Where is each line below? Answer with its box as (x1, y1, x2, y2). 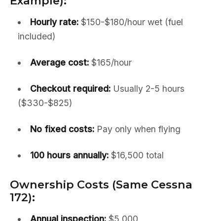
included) (18, 31, 55, 41)
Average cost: (30, 57, 89, 68)
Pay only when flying (94, 124, 181, 134)
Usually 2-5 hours (110, 83, 184, 94)
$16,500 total (108, 150, 164, 160)
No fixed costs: (30, 124, 94, 134)
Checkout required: (30, 83, 110, 94)
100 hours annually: (30, 150, 109, 160)
